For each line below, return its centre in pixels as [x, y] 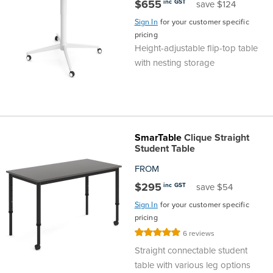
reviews [202, 234]
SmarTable [158, 138]
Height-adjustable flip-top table [196, 48]
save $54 [215, 187]
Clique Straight [215, 138]
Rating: [147, 233]
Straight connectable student [191, 251]
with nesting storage [174, 63]
